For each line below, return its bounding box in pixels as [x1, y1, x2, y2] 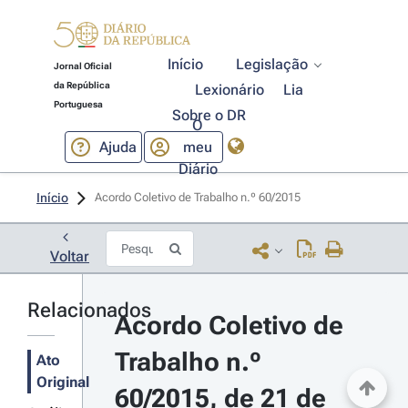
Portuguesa [53, 99, 103, 109]
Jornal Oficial [53, 61, 112, 71]
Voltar [50, 248, 89, 265]
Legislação [236, 56, 309, 73]
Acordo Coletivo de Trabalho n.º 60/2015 [95, 190, 303, 204]
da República [53, 80, 110, 90]
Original [36, 373, 89, 391]
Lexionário [195, 81, 265, 98]
